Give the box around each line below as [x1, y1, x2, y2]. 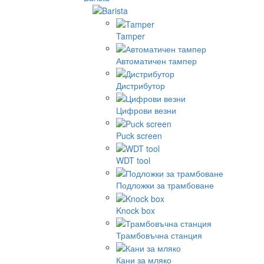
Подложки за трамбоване [116, 179, 214, 192]
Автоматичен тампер [116, 54, 197, 67]
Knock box [116, 204, 155, 216]
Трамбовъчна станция [116, 229, 202, 242]
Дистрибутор [116, 80, 165, 92]
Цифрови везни [116, 104, 176, 117]
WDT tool [116, 154, 150, 167]
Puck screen [116, 129, 162, 141]
